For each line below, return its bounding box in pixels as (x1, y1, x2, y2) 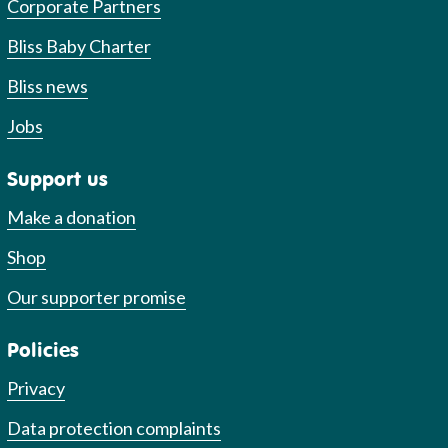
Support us (7, 165, 109, 191)
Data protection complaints (7, 416, 222, 439)
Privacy (7, 376, 66, 399)
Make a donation (7, 205, 137, 228)
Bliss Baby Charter (7, 34, 152, 57)
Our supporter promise (7, 285, 187, 308)
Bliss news (7, 74, 89, 97)
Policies (7, 336, 80, 362)
